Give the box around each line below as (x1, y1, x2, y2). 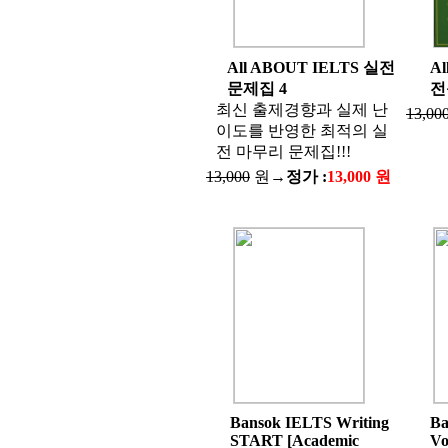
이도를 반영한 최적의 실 (215, 122, 388, 139)
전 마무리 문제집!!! (215, 143, 351, 160)
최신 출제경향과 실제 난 (215, 101, 388, 118)
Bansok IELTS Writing (230, 414, 389, 431)
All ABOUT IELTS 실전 (226, 59, 395, 76)
